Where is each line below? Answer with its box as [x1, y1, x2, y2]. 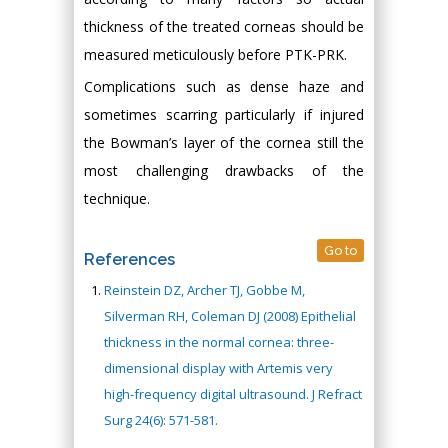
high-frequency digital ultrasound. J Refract [104, 385, 362, 403]
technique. [84, 189, 150, 208]
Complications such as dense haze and [84, 77, 364, 96]
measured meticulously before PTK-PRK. [84, 45, 347, 64]
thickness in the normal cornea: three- [104, 333, 334, 351]
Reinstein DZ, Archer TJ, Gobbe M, [104, 281, 305, 299]
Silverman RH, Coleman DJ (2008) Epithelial [104, 307, 356, 325]
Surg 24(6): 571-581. [104, 411, 218, 429]
